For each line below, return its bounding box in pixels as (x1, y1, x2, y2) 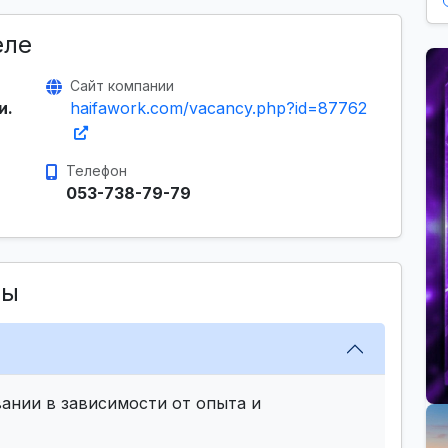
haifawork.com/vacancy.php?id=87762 (70, 98, 367, 118)
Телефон (66, 162, 127, 179)
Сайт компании (70, 77, 174, 94)
